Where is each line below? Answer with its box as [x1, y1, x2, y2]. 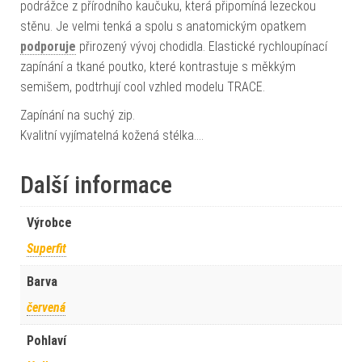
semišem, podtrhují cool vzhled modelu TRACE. [20, 79, 265, 95]
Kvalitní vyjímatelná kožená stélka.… [20, 128, 204, 144]
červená [27, 300, 65, 316]
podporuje [20, 39, 76, 55]
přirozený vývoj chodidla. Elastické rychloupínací [76, 39, 327, 55]
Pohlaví [27, 333, 66, 349]
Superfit [27, 241, 66, 257]
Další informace [20, 170, 172, 200]
